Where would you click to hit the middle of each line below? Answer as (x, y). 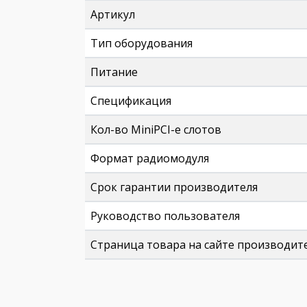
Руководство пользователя (165, 216)
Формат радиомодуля (150, 158)
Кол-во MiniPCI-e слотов (156, 130)
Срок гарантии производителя (174, 187)
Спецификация (131, 101)
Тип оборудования (142, 43)
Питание (114, 72)
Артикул (113, 14)
